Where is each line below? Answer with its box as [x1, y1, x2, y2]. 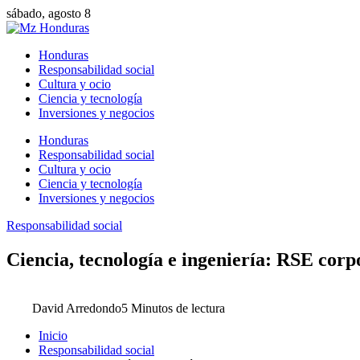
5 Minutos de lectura [121, 301, 225, 315]
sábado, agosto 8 [6, 6, 91, 20]
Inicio [39, 328, 67, 342]
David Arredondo [32, 301, 121, 315]
